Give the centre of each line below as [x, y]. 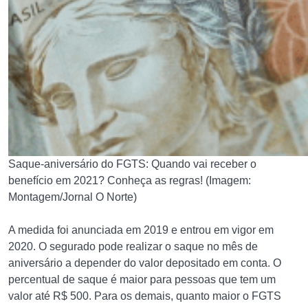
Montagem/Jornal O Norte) [73, 197]
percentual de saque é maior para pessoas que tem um [142, 279]
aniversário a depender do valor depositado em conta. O [145, 263]
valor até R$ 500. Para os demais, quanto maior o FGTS [145, 296]
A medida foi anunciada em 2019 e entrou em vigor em [141, 230]
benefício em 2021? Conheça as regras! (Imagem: [130, 180]
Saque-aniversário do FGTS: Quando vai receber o [132, 164]
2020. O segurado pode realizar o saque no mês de [133, 246]
